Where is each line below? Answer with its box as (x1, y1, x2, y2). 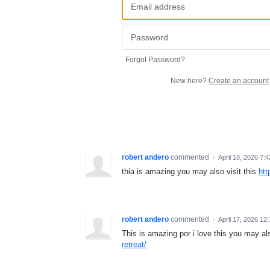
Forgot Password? (125, 55, 185, 64)
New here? (171, 77, 209, 86)
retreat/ (122, 240, 146, 250)
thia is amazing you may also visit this (122, 167, 259, 177)
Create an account (209, 77, 269, 86)
